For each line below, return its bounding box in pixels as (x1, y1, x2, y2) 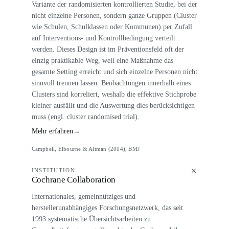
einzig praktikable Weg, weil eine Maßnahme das (31, 56, 173, 64)
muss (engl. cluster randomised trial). (31, 112, 140, 121)
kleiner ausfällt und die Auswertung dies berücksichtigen (31, 101, 195, 109)
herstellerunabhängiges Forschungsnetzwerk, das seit (31, 203, 183, 212)
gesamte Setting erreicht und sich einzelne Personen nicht (31, 67, 197, 76)
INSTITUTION (31, 167, 75, 174)
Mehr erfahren (31, 127, 73, 135)
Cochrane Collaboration (31, 175, 116, 185)
